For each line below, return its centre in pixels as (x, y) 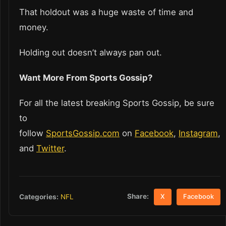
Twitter (50, 149)
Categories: (39, 196)
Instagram (198, 133)
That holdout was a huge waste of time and (106, 12)
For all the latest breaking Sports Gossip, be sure (117, 103)
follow (33, 133)
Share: (138, 196)
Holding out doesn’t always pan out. (92, 53)
